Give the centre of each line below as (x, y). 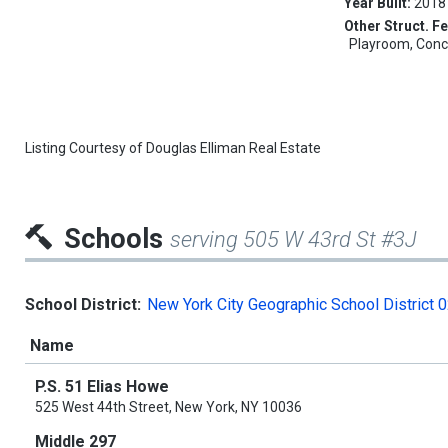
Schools (117, 239)
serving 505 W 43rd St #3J (293, 240)
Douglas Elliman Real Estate (233, 148)
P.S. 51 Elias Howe (102, 387)
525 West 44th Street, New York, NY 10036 (168, 407)
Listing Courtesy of (85, 148)
